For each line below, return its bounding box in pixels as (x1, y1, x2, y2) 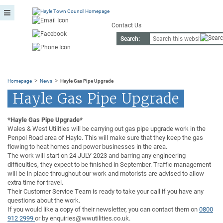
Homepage (7, 77, 32, 84)
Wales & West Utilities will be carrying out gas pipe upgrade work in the (7, 124, 206, 133)
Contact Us (111, 21, 142, 29)
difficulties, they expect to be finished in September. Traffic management (7, 160, 211, 169)
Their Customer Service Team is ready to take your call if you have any (7, 187, 204, 196)
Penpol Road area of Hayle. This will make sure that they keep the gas (7, 133, 203, 142)
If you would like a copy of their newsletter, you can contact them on (7, 205, 199, 214)
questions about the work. (7, 196, 80, 205)
